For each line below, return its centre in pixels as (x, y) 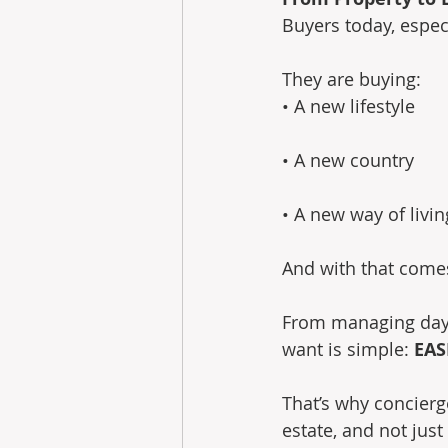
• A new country (348, 160)
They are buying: (354, 79)
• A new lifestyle (348, 106)
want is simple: (348, 349)
